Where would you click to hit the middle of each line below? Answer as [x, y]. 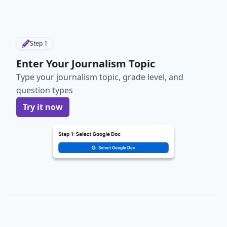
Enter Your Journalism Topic [86, 64]
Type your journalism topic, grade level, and [100, 77]
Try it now [43, 107]
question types [45, 90]
